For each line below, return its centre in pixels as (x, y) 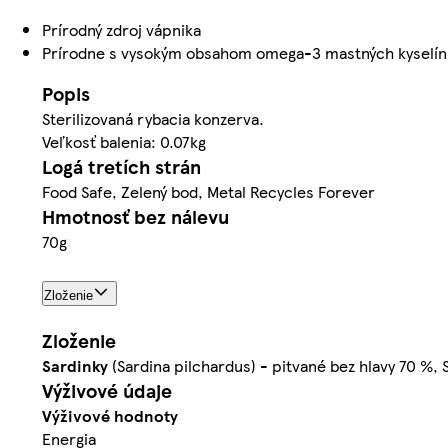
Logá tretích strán (121, 166)
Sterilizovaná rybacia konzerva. (153, 118)
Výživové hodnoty (110, 415)
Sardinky (75, 365)
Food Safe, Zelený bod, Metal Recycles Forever (208, 191)
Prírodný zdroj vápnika (121, 29)
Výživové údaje (107, 390)
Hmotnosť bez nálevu (135, 216)
